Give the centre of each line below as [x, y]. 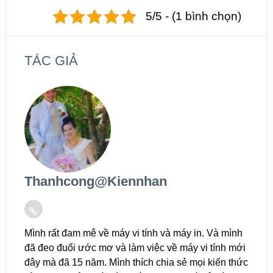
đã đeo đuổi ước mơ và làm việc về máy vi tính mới [135, 247]
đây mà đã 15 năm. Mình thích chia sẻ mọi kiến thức [136, 262]
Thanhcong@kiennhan [95, 181]
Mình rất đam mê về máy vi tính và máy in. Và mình [133, 233]
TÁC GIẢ [51, 60]
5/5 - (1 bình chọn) [194, 16]
